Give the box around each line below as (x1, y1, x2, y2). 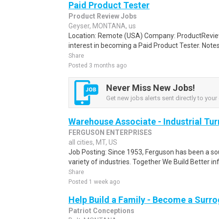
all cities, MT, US (68, 138, 117, 146)
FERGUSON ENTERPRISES (68, 129, 152, 136)
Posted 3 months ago (68, 62, 127, 69)
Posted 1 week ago (68, 178, 120, 185)
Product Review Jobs (68, 12, 137, 20)
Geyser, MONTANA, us (68, 22, 136, 30)
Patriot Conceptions (68, 207, 134, 215)
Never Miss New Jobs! (106, 82, 195, 93)
